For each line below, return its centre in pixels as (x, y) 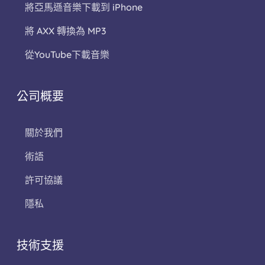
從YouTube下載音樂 (67, 55)
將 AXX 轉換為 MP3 (66, 31)
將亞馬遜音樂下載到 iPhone (84, 7)
